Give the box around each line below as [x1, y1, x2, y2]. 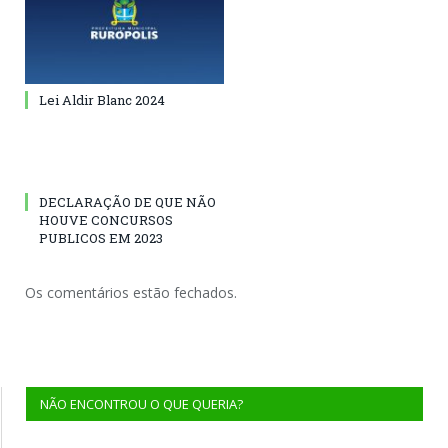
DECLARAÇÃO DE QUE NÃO [39, 193, 216, 212]
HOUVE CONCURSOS [39, 211, 173, 230]
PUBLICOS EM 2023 [39, 229, 163, 248]
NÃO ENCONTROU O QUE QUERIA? [40, 395, 243, 414]
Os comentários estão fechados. [25, 283, 237, 303]
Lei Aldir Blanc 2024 [39, 91, 165, 110]
